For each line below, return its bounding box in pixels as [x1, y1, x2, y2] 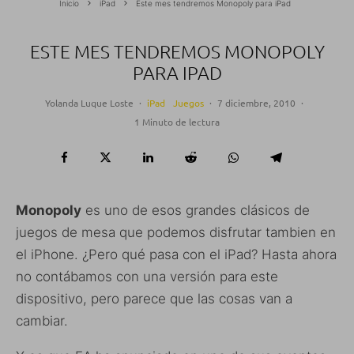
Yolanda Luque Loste [45, 96, 134, 109]
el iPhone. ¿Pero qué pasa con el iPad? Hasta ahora [16, 246, 337, 262]
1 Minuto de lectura [134, 115, 220, 128]
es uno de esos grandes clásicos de [81, 201, 310, 218]
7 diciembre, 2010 [217, 96, 296, 109]
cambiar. [16, 312, 68, 329]
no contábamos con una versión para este [16, 268, 278, 284]
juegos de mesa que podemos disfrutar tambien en [16, 224, 336, 240]
